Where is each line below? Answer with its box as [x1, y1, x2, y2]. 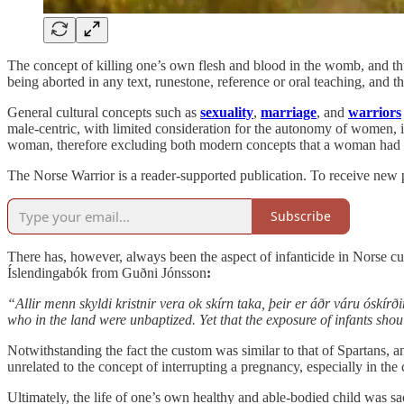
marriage [261, 104, 317, 120]
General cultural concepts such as [7, 104, 200, 120]
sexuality [200, 104, 253, 120]
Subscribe [271, 207, 331, 225]
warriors [348, 104, 401, 120]
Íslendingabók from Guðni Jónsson [7, 264, 207, 280]
